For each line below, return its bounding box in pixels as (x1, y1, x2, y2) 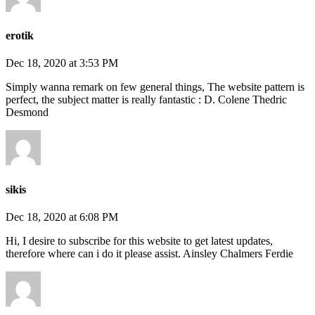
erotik (6, 29, 34, 41)
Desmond (6, 106, 49, 119)
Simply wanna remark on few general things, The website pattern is (6, 81, 304, 94)
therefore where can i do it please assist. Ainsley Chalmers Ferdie (6, 247, 293, 259)
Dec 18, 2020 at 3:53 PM (6, 57, 118, 70)
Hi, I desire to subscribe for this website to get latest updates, (6, 234, 273, 247)
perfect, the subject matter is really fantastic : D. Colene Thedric (6, 94, 287, 106)
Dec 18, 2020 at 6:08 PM (6, 210, 118, 223)
